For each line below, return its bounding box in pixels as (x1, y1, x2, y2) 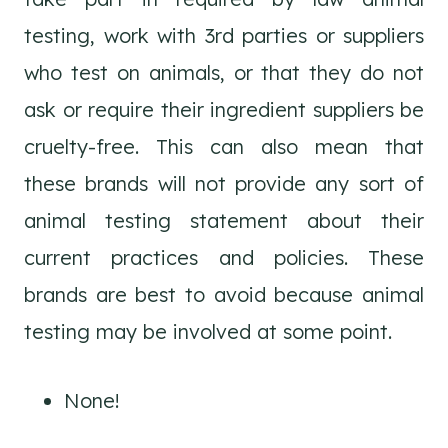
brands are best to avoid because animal (24, 282, 424, 307)
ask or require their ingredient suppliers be (24, 97, 424, 122)
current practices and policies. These (24, 245, 424, 270)
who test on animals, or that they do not (24, 60, 424, 85)
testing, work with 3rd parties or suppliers (24, 23, 424, 48)
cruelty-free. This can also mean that (24, 134, 424, 159)
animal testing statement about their (24, 208, 424, 233)
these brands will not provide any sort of (24, 171, 424, 196)
